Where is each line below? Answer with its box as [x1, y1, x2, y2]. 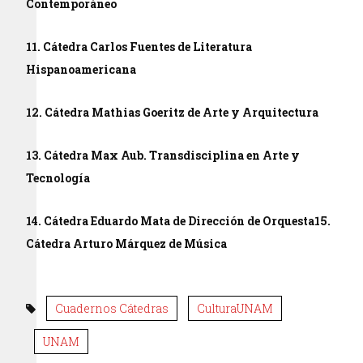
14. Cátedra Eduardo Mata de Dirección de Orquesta [26, 213, 315, 228]
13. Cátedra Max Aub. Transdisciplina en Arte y [26, 147, 301, 163]
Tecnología [26, 170, 91, 186]
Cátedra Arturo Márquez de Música [26, 236, 228, 251]
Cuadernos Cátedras [55, 301, 169, 316]
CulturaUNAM [197, 301, 274, 316]
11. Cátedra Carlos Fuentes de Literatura [26, 39, 253, 54]
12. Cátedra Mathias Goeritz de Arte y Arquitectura [26, 105, 319, 120]
